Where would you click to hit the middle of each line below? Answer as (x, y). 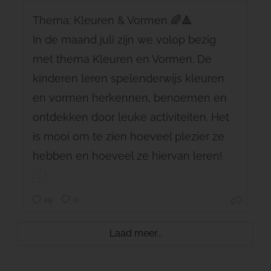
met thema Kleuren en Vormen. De (122, 59)
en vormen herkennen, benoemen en (129, 97)
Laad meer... (135, 233)
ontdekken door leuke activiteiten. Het (131, 117)
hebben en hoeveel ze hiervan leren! (127, 155)
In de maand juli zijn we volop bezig (124, 39)
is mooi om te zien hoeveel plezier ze (128, 136)
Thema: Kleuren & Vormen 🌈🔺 (112, 20)
